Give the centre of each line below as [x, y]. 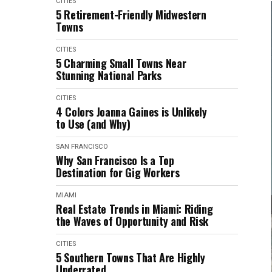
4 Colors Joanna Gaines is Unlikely [131, 112]
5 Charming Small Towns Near [121, 63]
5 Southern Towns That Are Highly [131, 257]
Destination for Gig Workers [119, 172]
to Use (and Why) [93, 124]
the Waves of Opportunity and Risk [132, 221]
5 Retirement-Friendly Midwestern [131, 15]
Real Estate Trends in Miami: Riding [134, 209]
